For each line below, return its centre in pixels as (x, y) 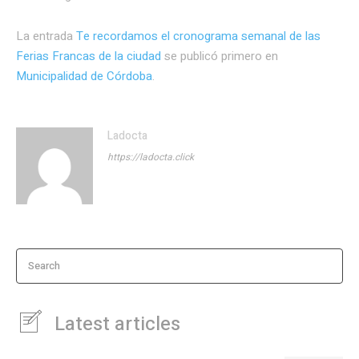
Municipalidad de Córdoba (84, 77)
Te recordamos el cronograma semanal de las (198, 36)
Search (44, 265)
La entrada (46, 36)
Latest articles (117, 325)
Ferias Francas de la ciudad (89, 56)
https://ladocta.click (151, 157)
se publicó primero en (220, 56)
